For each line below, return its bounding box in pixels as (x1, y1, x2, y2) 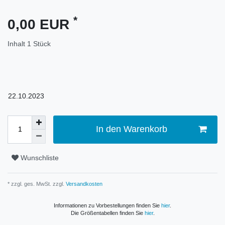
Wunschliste (21, 154, 59, 162)
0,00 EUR (8, 16, 73, 32)
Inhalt (8, 39, 27, 48)
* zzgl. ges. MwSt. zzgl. (8, 180, 64, 187)
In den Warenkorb (95, 124, 167, 135)
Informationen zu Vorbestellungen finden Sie (54, 202, 161, 208)
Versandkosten (64, 180, 102, 187)
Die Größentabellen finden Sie (70, 209, 145, 216)
